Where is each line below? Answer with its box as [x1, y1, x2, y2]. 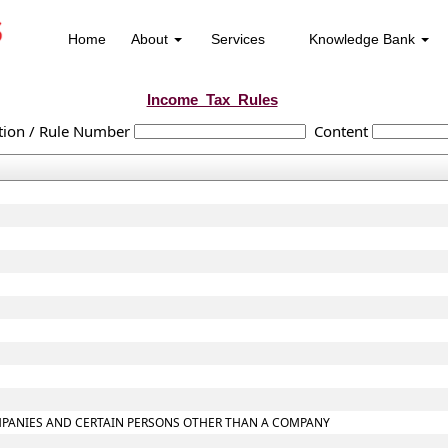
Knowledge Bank [308, 31, 419, 47]
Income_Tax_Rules [146, 91, 278, 108]
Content [313, 121, 368, 141]
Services [211, 31, 265, 47]
